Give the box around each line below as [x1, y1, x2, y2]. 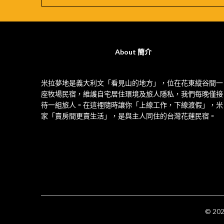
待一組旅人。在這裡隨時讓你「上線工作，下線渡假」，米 [41, 100, 223, 109]
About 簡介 [115, 47, 152, 56]
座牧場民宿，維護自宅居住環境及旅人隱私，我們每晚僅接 [41, 89, 223, 98]
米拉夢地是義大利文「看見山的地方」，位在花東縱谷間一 [41, 78, 223, 87]
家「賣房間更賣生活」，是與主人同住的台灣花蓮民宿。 [41, 111, 216, 120]
